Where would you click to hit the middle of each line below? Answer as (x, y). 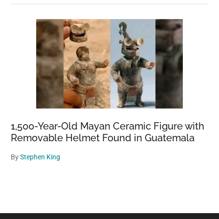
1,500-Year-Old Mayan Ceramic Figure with (108, 126)
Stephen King (40, 157)
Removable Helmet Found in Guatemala (103, 138)
